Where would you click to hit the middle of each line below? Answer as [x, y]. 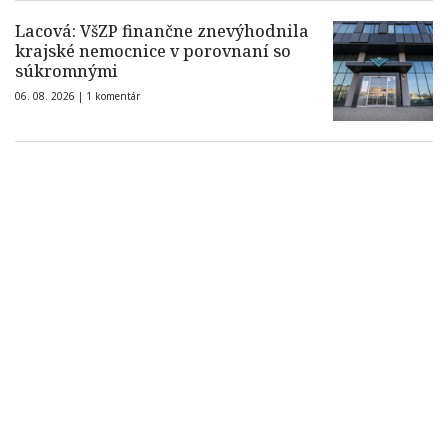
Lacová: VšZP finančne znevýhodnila [162, 31]
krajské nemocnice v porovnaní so [153, 51]
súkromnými [66, 71]
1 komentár [113, 96]
